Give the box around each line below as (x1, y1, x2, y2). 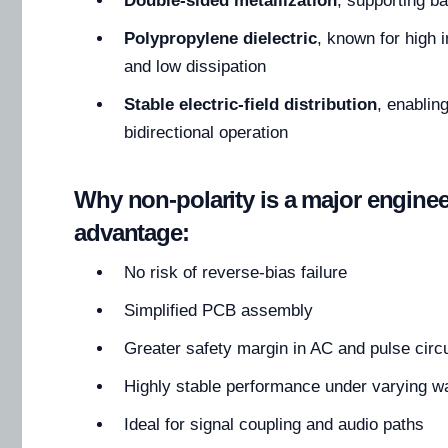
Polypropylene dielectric (124, 29, 317, 49)
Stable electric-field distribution (124, 95, 377, 115)
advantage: (74, 219, 189, 247)
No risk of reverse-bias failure (124, 263, 347, 283)
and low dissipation (124, 57, 266, 77)
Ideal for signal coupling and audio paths (124, 415, 424, 435)
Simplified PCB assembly (124, 301, 313, 321)
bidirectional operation (124, 123, 288, 143)
